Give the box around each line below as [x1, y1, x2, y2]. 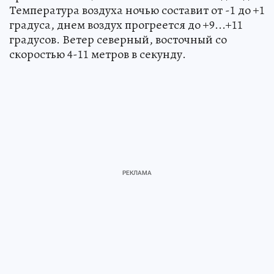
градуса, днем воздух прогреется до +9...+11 [9, 17, 243, 33]
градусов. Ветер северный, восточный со [9, 31, 227, 48]
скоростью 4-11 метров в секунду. [9, 46, 186, 62]
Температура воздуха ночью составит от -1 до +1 [9, 2, 265, 18]
